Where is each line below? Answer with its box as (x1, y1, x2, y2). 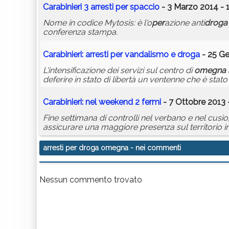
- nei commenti (128, 144, 181, 152)
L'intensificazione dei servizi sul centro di (43, 65, 194, 76)
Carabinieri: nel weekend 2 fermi (43, 97, 161, 107)
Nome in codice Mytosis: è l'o (43, 18, 152, 28)
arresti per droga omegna (43, 144, 128, 152)
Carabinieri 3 (43, 2, 90, 12)
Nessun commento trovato (39, 175, 142, 185)
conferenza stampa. (43, 27, 118, 37)
